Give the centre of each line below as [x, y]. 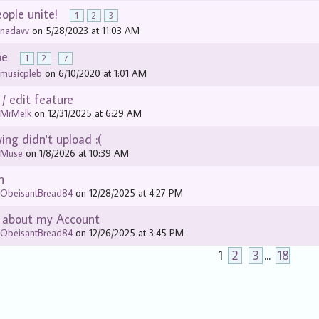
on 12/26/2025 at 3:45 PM [129, 233]
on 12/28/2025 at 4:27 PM [128, 193]
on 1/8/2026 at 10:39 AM [76, 153]
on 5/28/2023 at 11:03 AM [85, 31]
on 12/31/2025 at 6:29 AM [87, 113]
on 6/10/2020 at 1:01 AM [95, 73]
